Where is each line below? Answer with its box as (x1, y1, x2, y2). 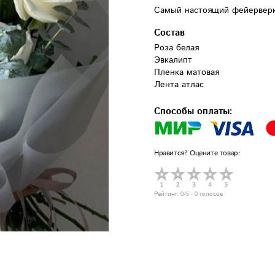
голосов (198, 190, 223, 198)
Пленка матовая (154, 66, 219, 79)
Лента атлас (154, 79, 204, 91)
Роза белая (154, 42, 199, 54)
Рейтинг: (154, 190, 180, 198)
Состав (154, 26, 185, 39)
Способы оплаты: (154, 105, 232, 118)
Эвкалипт (154, 54, 192, 66)
